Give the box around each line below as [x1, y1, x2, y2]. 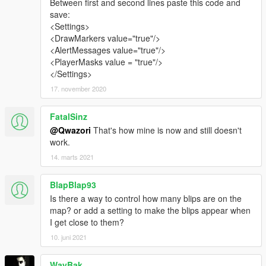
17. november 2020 [50, 84, 106, 94]
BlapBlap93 [50, 179, 96, 191]
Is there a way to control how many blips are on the [50, 192, 242, 205]
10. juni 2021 [50, 232, 87, 242]
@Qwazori [50, 124, 91, 137]
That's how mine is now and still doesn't [91, 124, 242, 137]
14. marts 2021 [50, 152, 94, 162]
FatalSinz [50, 110, 87, 123]
